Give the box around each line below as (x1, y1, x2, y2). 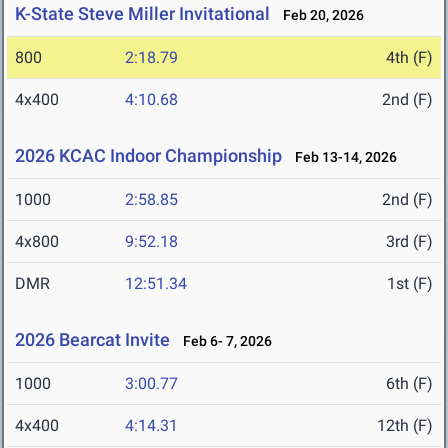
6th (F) (386, 374, 433, 394)
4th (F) (386, 48, 433, 68)
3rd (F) (386, 232, 433, 252)
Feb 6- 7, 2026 (174, 333, 272, 350)
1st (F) (387, 274, 433, 294)
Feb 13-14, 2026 (286, 149, 397, 166)
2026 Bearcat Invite (15, 329, 170, 351)
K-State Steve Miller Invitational (15, 3, 270, 25)
